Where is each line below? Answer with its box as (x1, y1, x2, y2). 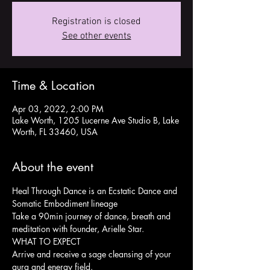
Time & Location (12, 78, 95, 93)
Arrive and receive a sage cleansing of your (12, 248, 174, 260)
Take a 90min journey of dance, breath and (12, 210, 173, 222)
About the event (12, 159, 93, 175)
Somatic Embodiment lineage (12, 198, 118, 209)
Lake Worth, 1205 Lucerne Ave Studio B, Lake (12, 115, 179, 126)
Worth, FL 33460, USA (12, 126, 98, 137)
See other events (61, 30, 131, 42)
